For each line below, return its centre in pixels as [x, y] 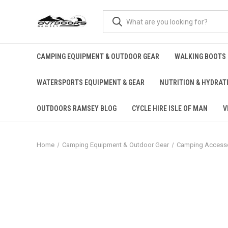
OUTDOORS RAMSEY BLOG [77, 108]
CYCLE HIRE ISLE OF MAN [170, 108]
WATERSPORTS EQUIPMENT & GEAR [91, 82]
